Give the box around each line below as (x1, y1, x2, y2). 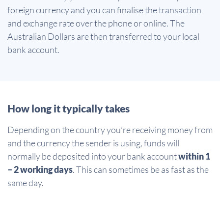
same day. (7, 177, 44, 188)
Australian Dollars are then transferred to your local (7, 30, 199, 42)
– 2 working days (7, 164, 73, 175)
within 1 (178, 150, 210, 162)
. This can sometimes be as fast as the (73, 164, 209, 175)
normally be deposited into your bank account (7, 150, 178, 162)
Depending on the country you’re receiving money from (7, 124, 213, 135)
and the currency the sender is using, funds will (7, 137, 179, 148)
